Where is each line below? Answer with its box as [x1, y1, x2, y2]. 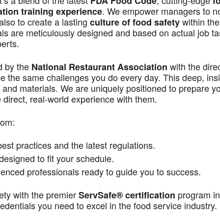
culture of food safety [90, 16, 180, 28]
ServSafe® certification [79, 189, 175, 201]
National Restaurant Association [31, 60, 167, 73]
